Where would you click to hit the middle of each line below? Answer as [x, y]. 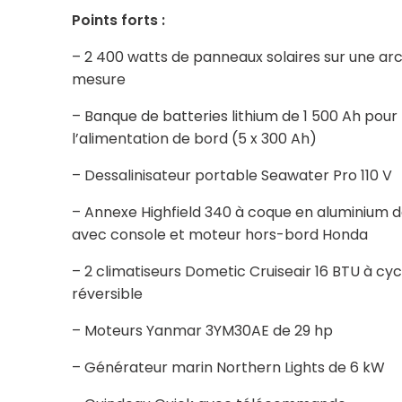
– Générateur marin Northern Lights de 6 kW [228, 367]
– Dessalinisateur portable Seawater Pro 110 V [232, 175]
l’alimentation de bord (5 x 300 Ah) [194, 138]
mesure [98, 79]
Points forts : [118, 20]
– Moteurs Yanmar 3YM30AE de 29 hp [202, 330]
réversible [107, 293]
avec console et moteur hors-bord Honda [219, 234]
